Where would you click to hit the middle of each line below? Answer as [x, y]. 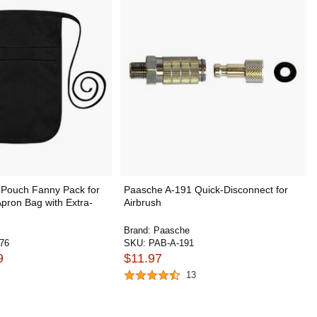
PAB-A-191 [171, 243]
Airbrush [142, 202]
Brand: [138, 230]
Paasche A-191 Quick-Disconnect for [206, 189]
